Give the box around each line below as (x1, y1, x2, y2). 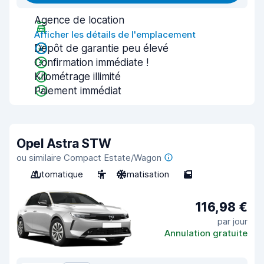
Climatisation (117, 169, 169, 180)
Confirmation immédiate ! (34, 57, 148, 68)
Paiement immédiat (34, 85, 121, 97)
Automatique (31, 169, 83, 180)
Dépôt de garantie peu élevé (34, 42, 169, 54)
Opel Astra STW (16, 136, 111, 151)
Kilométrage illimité (34, 71, 121, 82)
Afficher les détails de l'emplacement (34, 29, 196, 40)
